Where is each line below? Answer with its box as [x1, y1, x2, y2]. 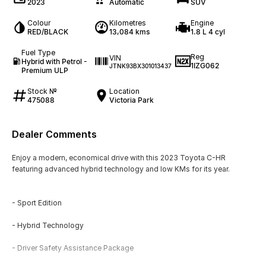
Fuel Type [21, 47, 55, 57]
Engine [191, 18, 214, 27]
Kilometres [109, 18, 146, 27]
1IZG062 [191, 61, 220, 71]
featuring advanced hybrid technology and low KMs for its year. [12, 164, 230, 173]
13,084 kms [109, 27, 150, 36]
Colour [27, 18, 50, 27]
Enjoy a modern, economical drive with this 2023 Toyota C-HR [12, 153, 226, 162]
